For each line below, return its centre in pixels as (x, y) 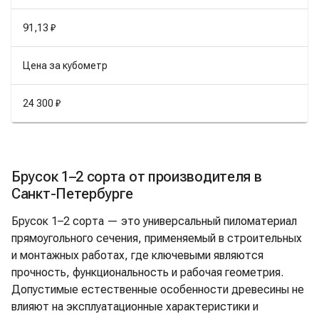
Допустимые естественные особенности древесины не (158, 290)
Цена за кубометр (65, 66)
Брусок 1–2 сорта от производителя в (137, 177)
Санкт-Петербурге (73, 194)
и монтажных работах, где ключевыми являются (137, 256)
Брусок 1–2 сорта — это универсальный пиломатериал (154, 221)
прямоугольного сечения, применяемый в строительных (157, 239)
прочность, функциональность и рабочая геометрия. (147, 273)
